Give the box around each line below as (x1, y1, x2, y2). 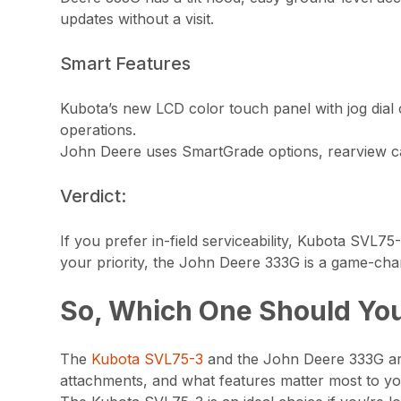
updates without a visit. (60, 9, 215, 28)
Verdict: (60, 184, 127, 207)
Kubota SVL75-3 (91, 349, 204, 368)
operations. (60, 120, 137, 139)
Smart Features (60, 52, 192, 74)
